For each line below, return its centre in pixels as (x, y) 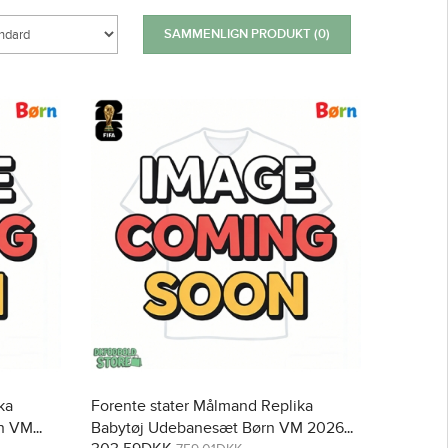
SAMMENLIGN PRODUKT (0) (247, 34)
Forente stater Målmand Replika (202, 406)
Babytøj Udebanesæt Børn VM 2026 (217, 428)
